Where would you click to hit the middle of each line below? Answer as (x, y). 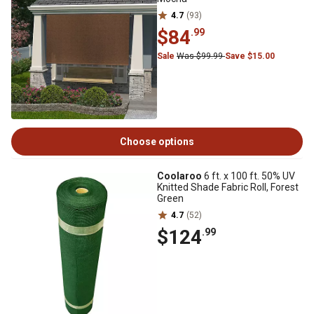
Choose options (157, 142)
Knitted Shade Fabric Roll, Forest (228, 187)
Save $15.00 (250, 56)
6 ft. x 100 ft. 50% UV (248, 176)
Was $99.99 (201, 56)
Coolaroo (179, 176)
